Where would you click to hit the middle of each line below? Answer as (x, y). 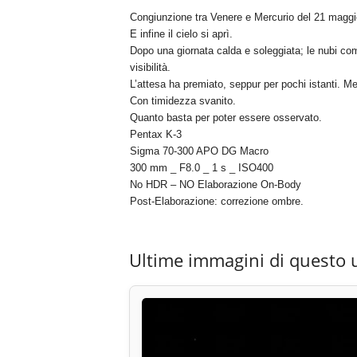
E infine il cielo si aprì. (181, 34)
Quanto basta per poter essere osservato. (226, 118)
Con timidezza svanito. (182, 101)
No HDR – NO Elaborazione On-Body (215, 185)
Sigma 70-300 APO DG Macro (199, 151)
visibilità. (150, 68)
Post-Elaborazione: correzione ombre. (216, 202)
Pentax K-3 (155, 135)
